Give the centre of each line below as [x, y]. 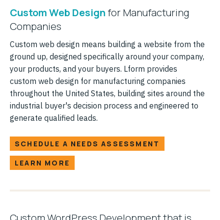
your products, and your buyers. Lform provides [94, 69]
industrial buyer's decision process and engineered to [104, 105]
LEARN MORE [42, 163]
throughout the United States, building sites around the [107, 93]
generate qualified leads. [54, 118]
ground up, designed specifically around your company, [107, 56]
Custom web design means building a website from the [107, 44]
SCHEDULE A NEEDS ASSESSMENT [87, 143]
